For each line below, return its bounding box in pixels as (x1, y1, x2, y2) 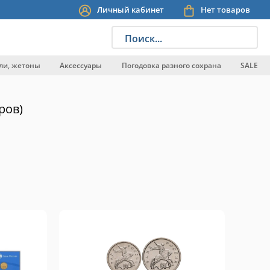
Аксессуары (60, 60, 102, 71)
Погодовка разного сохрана (121, 60, 221, 71)
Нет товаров (201, 4, 250, 15)
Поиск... (125, 32, 162, 45)
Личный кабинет (97, 4, 164, 15)
